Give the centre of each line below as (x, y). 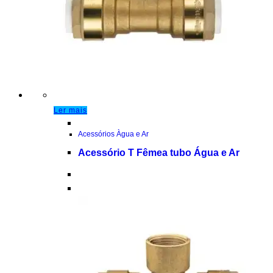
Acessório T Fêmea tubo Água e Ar (159, 153)
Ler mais (70, 111)
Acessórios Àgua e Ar (113, 134)
